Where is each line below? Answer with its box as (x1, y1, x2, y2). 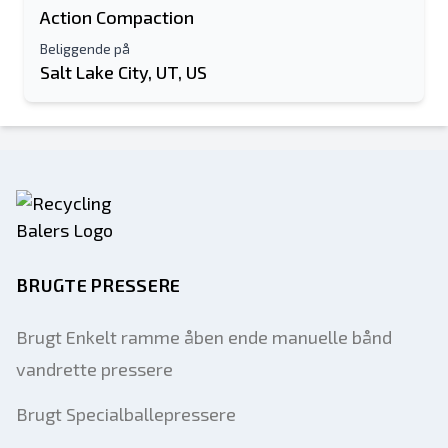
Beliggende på (40, 40, 130, 57)
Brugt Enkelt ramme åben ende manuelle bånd (16, 326, 392, 348)
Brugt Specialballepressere (16, 403, 236, 425)
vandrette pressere (16, 358, 173, 380)
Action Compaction (40, 6, 194, 28)
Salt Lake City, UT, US (40, 61, 207, 83)
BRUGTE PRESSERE (16, 274, 181, 296)
